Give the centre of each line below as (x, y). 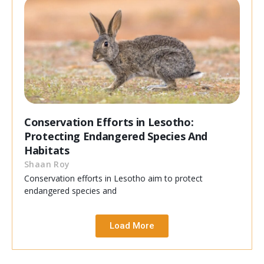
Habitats (47, 151)
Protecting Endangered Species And (116, 136)
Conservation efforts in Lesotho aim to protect (113, 179)
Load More (132, 226)
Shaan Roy (47, 164)
